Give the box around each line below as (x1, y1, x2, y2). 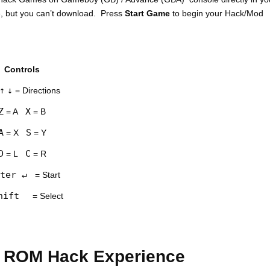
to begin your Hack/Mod (172, 8, 263, 18)
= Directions (13, 85, 60, 95)
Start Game (125, 8, 172, 18)
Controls (4, 64, 40, 74)
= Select (30, 190, 63, 201)
